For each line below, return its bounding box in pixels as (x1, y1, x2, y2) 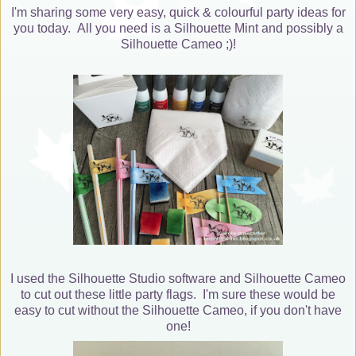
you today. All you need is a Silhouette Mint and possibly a (13, 21, 343, 35)
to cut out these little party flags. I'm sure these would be (21, 287, 335, 301)
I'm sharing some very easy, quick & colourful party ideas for (10, 5, 346, 19)
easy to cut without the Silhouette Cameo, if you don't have (14, 303, 342, 317)
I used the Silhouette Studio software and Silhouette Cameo (10, 271, 346, 285)
